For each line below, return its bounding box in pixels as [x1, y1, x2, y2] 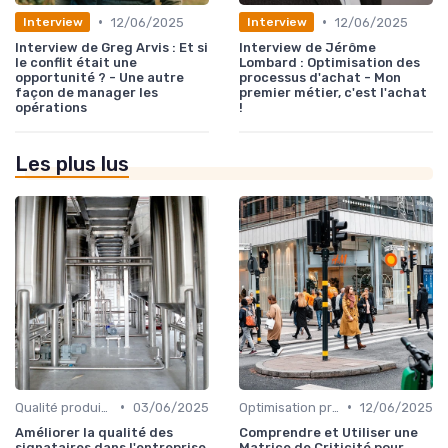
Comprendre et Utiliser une [239, 424, 418, 440]
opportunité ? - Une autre [15, 69, 184, 85]
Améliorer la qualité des [15, 424, 173, 440]
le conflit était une [15, 54, 137, 70]
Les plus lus [15, 151, 129, 176]
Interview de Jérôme [239, 39, 376, 55]
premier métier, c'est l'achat [239, 84, 427, 100]
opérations [15, 99, 87, 115]
